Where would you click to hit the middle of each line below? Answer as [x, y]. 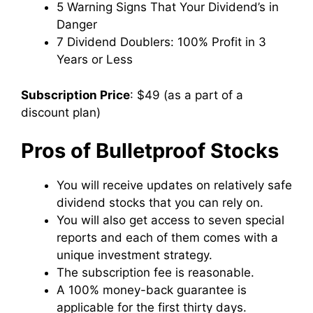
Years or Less [95, 60]
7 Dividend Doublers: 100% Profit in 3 [161, 42]
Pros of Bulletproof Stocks [152, 151]
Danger [77, 25]
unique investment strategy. [134, 255]
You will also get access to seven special [170, 220]
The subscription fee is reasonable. [155, 273]
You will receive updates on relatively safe [174, 185]
